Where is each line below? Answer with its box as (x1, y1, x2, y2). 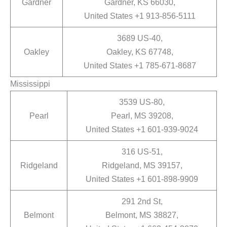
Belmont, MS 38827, (105, 210, 178, 220)
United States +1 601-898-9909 (86, 174, 198, 184)
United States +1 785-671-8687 (83, 61, 196, 70)
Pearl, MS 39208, (110, 111, 173, 121)
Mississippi (10, 79, 50, 89)
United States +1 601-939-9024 (86, 125, 198, 134)
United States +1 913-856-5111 (84, 11, 196, 21)
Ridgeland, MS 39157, (101, 161, 182, 170)
